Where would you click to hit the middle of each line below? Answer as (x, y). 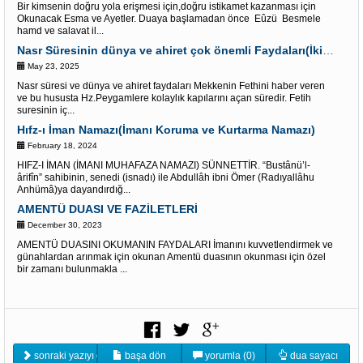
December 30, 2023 (64, 225)
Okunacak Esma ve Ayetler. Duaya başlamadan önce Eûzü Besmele (169, 19)
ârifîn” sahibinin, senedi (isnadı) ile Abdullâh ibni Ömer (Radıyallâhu (166, 177)
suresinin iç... (46, 110)
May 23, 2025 (52, 66)
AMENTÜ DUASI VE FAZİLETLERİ (107, 209)
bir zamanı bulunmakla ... (72, 269)
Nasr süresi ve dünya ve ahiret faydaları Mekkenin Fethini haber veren (171, 86)
